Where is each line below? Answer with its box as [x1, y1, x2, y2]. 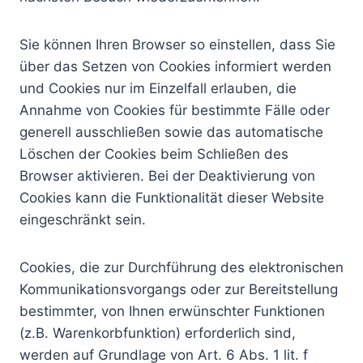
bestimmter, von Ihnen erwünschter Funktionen [19, 303, 325, 319]
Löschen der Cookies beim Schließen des [19, 146, 288, 162]
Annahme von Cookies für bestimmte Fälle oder [19, 102, 330, 118]
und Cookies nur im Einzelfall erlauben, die [19, 80, 297, 96]
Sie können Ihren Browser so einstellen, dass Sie [19, 36, 335, 53]
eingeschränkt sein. [19, 211, 146, 228]
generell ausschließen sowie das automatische [19, 124, 323, 140]
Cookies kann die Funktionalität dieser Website [19, 190, 324, 206]
